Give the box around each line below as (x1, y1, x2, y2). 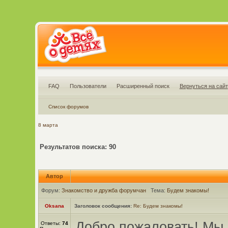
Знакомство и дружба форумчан (61, 187, 146, 193)
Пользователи (69, 83, 106, 89)
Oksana (44, 203, 64, 209)
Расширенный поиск (116, 83, 169, 89)
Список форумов (48, 104, 89, 109)
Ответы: (40, 220, 62, 226)
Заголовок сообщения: (74, 203, 132, 209)
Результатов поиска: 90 (39, 143, 116, 151)
